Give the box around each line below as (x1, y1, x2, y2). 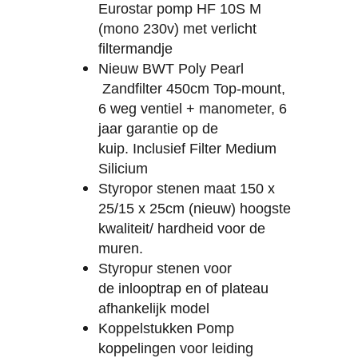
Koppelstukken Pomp (98, 320, 234, 337)
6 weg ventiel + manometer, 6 (98, 101, 287, 117)
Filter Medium (189, 141, 276, 157)
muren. (98, 241, 155, 257)
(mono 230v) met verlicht (98, 21, 257, 38)
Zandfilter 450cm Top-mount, (98, 81, 285, 97)
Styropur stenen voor (98, 261, 232, 277)
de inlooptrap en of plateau (98, 280, 268, 297)
